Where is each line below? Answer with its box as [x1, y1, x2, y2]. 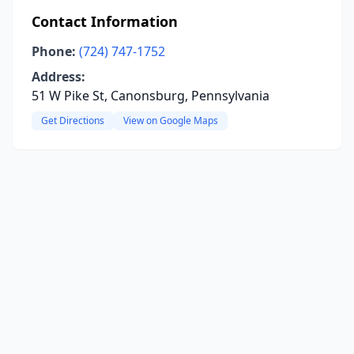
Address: [32, 68, 85, 85]
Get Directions [41, 114, 104, 127]
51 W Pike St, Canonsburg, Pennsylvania [32, 87, 269, 104]
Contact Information [32, 12, 178, 31]
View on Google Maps [123, 114, 218, 127]
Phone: [32, 43, 76, 60]
